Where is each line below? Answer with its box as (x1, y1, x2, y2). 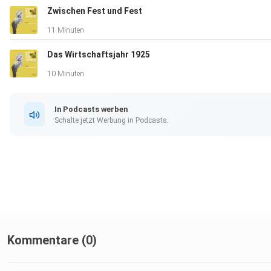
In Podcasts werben (54, 104, 128, 114)
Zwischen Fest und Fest (47, 6, 142, 16)
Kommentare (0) (7, 233, 97, 248)
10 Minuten (47, 70, 84, 79)
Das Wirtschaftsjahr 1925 (47, 50, 150, 60)
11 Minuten (47, 26, 84, 35)
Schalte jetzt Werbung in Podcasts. (54, 116, 169, 125)
